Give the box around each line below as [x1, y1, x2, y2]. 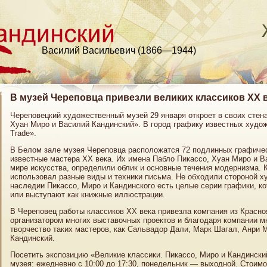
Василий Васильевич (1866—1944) [42, 45, 196, 55]
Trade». [10, 129, 36, 138]
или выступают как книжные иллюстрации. [10, 190, 165, 199]
